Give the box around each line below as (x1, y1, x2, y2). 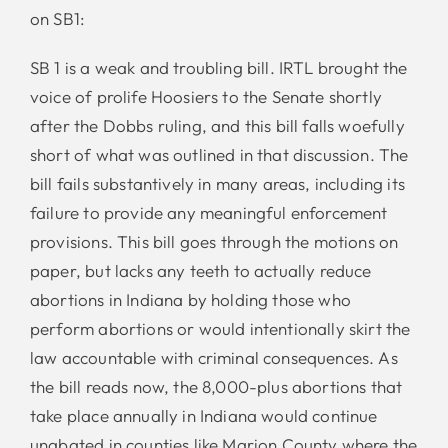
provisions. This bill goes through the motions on (29, 230, 399, 252)
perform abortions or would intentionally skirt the (29, 317, 411, 339)
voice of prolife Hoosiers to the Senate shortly (29, 85, 382, 107)
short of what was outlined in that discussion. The (29, 143, 409, 165)
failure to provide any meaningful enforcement (29, 201, 388, 223)
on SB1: (29, 7, 90, 29)
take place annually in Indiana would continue (29, 404, 378, 426)
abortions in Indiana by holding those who (29, 288, 351, 310)
